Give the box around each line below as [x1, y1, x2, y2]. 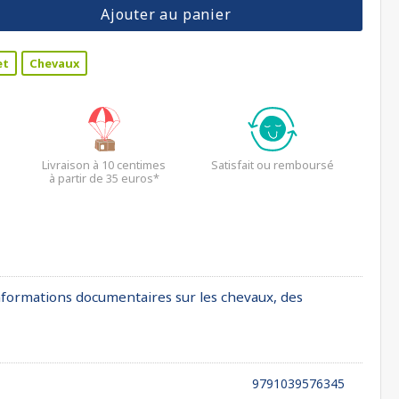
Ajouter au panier [100, 4, 232, 24]
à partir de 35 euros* [48, 170, 159, 186]
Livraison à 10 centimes [42, 157, 166, 173]
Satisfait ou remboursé [211, 157, 335, 173]
